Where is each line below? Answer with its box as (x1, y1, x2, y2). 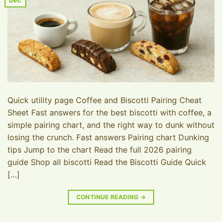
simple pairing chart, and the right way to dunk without (7, 119, 215, 130)
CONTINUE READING (76, 193, 140, 201)
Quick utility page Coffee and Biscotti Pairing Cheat (7, 95, 202, 105)
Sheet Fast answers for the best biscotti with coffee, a (7, 107, 212, 117)
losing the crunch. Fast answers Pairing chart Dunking (7, 132, 209, 142)
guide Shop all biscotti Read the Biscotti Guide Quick (7, 157, 206, 167)
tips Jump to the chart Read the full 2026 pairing (7, 144, 192, 155)
